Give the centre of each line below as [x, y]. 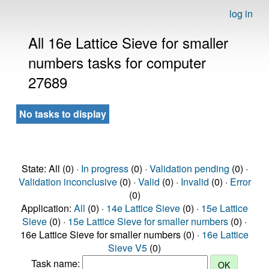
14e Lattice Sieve [143, 208]
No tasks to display [63, 114]
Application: [47, 208]
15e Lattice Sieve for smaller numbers [148, 221]
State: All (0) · [51, 168]
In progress [104, 168]
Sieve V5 [128, 248]
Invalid [195, 182]
